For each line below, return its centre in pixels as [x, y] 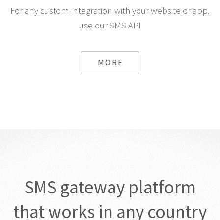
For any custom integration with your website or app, [110, 11]
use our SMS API [110, 26]
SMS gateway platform [110, 187]
